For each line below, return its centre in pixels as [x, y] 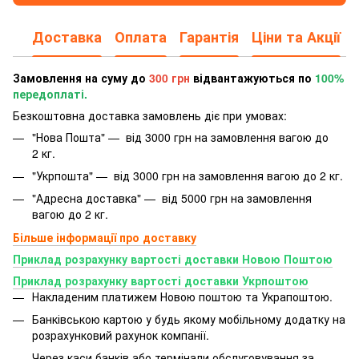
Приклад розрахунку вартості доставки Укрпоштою [161, 280]
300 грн [169, 77]
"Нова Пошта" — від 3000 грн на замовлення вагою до [180, 137]
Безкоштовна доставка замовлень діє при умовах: [150, 115]
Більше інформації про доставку [105, 237]
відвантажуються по [252, 77]
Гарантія [209, 37]
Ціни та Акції [296, 37]
